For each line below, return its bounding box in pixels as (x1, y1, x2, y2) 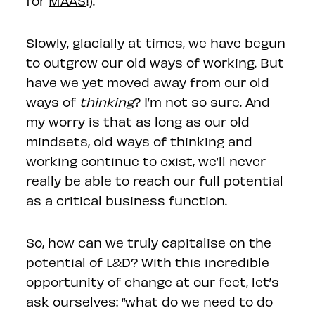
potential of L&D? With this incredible (26, 255, 270, 269)
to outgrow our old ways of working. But (26, 55, 285, 70)
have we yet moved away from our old (26, 75, 270, 89)
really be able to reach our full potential (26, 173, 284, 188)
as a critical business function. (26, 193, 228, 207)
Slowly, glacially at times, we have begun (26, 35, 286, 50)
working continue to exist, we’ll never (26, 153, 266, 168)
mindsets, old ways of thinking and (26, 134, 253, 148)
